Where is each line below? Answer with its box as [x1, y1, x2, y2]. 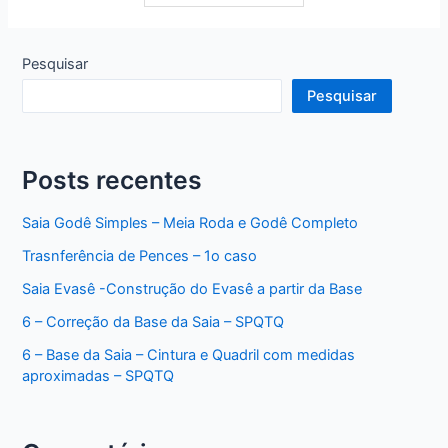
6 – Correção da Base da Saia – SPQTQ [22, 312, 285, 331]
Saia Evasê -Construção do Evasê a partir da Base [22, 279, 363, 298]
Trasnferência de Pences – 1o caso [22, 246, 258, 265]
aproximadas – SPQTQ [22, 366, 175, 385]
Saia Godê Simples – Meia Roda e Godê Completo [22, 213, 359, 232]
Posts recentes [22, 164, 203, 195]
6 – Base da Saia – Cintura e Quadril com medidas [22, 345, 356, 364]
